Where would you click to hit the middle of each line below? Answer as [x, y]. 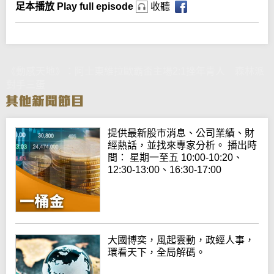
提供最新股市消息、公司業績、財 [181, 133]
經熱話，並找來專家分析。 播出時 [183, 146]
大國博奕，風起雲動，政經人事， [181, 240]
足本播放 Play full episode [76, 7]
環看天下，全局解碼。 [157, 252]
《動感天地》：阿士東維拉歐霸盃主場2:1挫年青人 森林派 [135, 72]
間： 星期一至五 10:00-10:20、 [176, 158]
